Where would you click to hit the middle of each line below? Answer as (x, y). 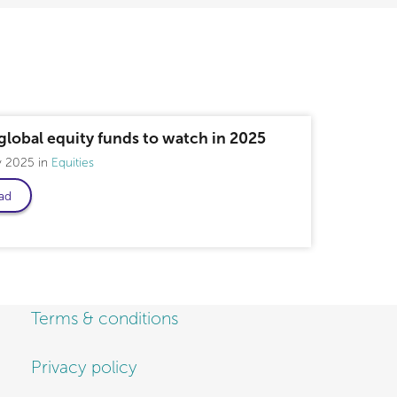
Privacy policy (85, 368)
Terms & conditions (105, 319)
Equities (72, 163)
